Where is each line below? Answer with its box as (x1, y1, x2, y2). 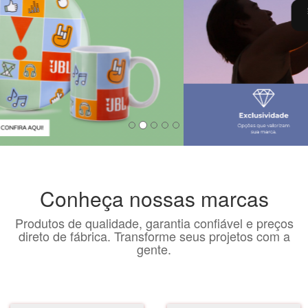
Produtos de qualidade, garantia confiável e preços (14, 214, 294, 232)
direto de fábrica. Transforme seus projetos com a (18, 227, 290, 245)
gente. (137, 240, 171, 258)
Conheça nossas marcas (39, 184, 269, 214)
